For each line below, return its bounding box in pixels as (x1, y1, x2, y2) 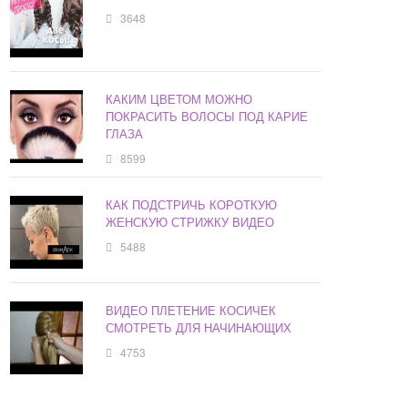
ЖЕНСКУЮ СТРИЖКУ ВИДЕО (106, 213, 275, 231)
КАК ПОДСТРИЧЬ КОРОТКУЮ (106, 196, 278, 214)
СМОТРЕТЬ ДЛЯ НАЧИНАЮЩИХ (106, 319, 292, 337)
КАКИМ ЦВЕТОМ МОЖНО (106, 90, 253, 108)
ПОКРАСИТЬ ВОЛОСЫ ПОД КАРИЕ (106, 107, 309, 126)
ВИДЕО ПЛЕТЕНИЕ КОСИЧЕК (106, 301, 277, 320)
